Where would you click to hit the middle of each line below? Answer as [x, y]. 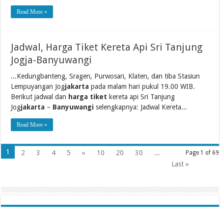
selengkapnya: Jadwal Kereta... [141, 107]
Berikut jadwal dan [40, 96]
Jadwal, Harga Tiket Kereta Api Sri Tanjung [107, 47]
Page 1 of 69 [202, 152]
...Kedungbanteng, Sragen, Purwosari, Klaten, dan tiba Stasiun [106, 76]
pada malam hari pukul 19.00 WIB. [142, 86]
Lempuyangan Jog [38, 86]
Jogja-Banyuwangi [52, 60]
